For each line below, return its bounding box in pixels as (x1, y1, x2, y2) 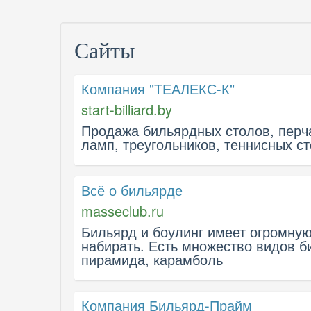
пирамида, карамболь (81, 249, 223, 269)
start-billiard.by (81, 99, 172, 119)
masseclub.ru (81, 201, 164, 221)
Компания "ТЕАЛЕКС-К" (81, 78, 235, 99)
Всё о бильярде (81, 180, 183, 200)
